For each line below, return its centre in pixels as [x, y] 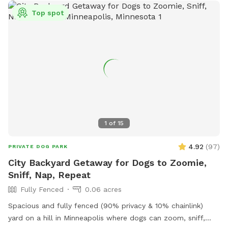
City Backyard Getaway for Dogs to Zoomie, [107, 162]
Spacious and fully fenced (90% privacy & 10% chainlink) [106, 205]
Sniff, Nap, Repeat [49, 175]
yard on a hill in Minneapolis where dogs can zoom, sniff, [107, 218]
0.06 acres [103, 189]
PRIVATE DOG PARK [38, 146]
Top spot [48, 13]
